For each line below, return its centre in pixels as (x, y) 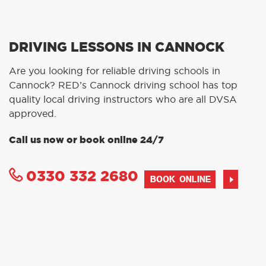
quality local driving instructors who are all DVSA (123, 99)
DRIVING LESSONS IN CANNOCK (117, 47)
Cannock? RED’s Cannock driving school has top (123, 85)
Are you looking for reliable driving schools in (115, 71)
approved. (33, 114)
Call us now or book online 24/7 (86, 140)
